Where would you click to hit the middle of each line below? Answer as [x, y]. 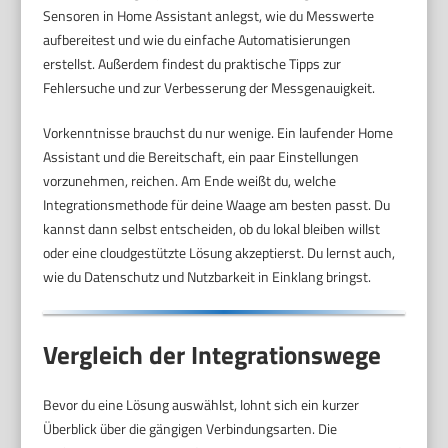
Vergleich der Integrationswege [212, 355]
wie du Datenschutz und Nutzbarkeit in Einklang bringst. [207, 276]
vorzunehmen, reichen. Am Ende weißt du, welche [190, 180]
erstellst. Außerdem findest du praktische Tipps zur [192, 63]
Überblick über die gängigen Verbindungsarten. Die [190, 429]
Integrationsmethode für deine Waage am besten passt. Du [217, 204]
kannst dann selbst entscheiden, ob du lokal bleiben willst [212, 228]
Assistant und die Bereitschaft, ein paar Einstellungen [201, 156]
